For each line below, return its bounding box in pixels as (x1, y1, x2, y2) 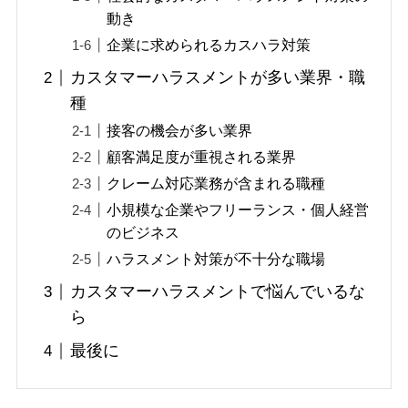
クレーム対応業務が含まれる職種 (107, 175, 326, 192)
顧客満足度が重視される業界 (107, 148, 297, 166)
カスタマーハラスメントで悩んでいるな (70, 282, 366, 301)
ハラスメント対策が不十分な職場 (107, 250, 326, 268)
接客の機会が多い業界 (107, 122, 253, 139)
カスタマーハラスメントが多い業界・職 (70, 68, 366, 87)
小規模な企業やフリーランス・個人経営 (107, 201, 370, 219)
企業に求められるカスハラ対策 (107, 36, 311, 54)
